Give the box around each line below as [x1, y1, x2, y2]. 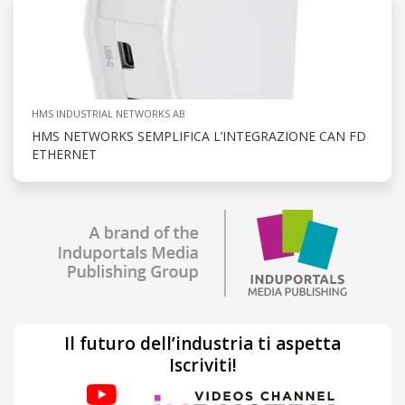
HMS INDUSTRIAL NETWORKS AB [32, 107, 185, 121]
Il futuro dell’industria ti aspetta [64, 332, 341, 356]
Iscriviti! [168, 353, 237, 378]
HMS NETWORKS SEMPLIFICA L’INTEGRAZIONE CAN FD [32, 127, 366, 146]
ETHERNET [32, 146, 97, 164]
